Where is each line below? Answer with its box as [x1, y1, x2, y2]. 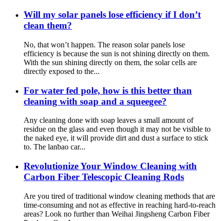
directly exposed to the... [24, 67, 100, 75]
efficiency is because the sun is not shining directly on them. [24, 49, 210, 58]
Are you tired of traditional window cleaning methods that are [24, 191, 215, 200]
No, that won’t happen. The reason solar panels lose [24, 40, 185, 49]
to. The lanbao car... [24, 143, 85, 151]
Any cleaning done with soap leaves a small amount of [24, 116, 193, 125]
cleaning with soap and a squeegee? [24, 96, 167, 107]
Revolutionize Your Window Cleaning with [24, 161, 197, 172]
